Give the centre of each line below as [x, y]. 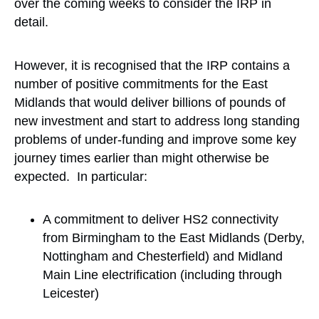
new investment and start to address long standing [157, 121]
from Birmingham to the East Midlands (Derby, [174, 238]
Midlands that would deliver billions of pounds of [150, 102]
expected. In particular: [83, 176]
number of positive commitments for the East [141, 84]
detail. [31, 22]
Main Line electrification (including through [162, 275]
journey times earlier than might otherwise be [142, 158]
